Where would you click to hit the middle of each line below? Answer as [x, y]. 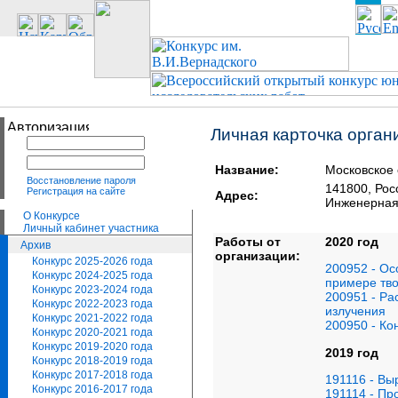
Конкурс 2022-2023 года [92, 304]
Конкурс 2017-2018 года [92, 375]
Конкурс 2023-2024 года [92, 290]
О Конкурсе [52, 216]
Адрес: [237, 195]
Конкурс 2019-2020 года [92, 346]
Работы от [248, 242]
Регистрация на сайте [76, 191]
